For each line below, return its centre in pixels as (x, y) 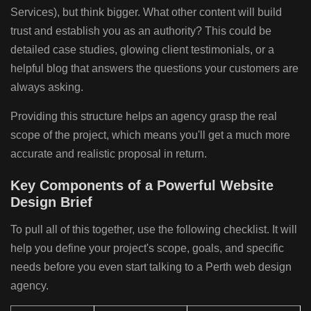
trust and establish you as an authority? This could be (141, 31)
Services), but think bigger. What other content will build (146, 12)
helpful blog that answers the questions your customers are (154, 69)
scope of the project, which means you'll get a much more (150, 135)
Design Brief (51, 202)
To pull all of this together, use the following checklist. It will (154, 230)
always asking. (47, 87)
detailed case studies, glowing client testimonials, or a (142, 50)
